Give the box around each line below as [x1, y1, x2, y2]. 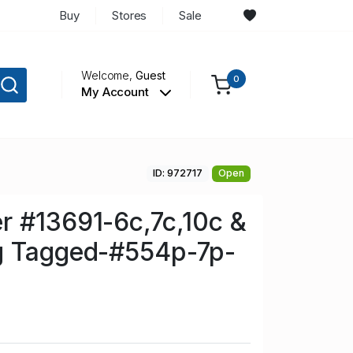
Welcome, [80, 69, 136, 83]
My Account [80, 84, 152, 100]
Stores [111, 7, 147, 23]
